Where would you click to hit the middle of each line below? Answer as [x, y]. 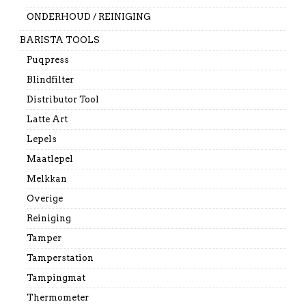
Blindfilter [50, 79]
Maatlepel [50, 158]
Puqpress [47, 59]
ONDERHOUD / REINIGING [88, 16]
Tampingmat [56, 277]
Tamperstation [60, 258]
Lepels [41, 139]
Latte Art [47, 119]
